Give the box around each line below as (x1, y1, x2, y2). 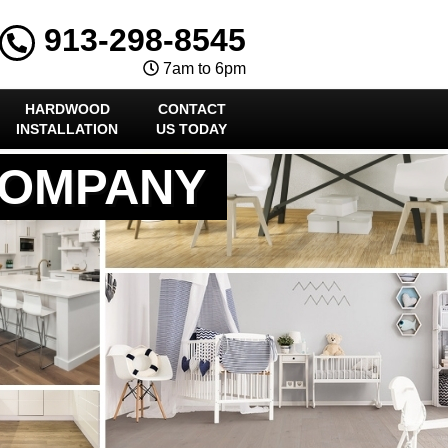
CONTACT (157, 101, 226, 117)
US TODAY (156, 121, 228, 137)
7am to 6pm (159, 60, 246, 77)
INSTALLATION (16, 121, 119, 137)
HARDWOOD (24, 101, 110, 117)
